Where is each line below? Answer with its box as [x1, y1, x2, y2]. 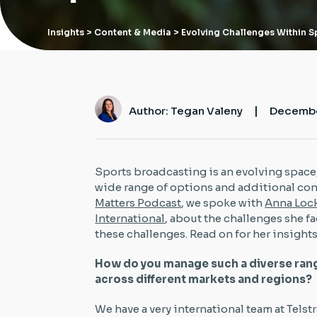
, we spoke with [181, 195, 265, 209]
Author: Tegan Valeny [129, 104, 243, 118]
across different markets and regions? [95, 272, 313, 286]
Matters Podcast [95, 195, 182, 209]
